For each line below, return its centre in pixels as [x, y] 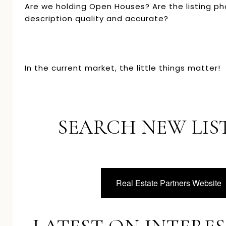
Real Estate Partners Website [168, 183]
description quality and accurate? [97, 18]
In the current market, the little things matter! [123, 68]
